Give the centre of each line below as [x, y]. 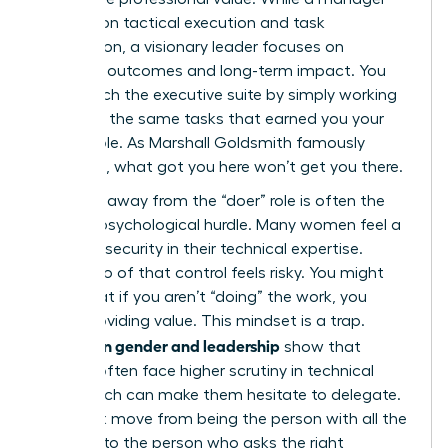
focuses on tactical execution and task [181, 22]
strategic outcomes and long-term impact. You [211, 70]
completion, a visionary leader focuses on [190, 46]
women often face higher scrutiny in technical [205, 370]
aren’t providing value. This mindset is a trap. [201, 320]
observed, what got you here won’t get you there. [220, 166]
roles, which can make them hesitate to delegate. [219, 394]
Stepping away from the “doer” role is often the [211, 200]
